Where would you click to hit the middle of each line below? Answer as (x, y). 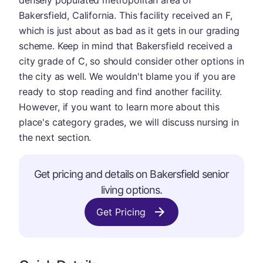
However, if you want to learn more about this (119, 107)
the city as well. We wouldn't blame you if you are (127, 76)
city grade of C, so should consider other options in (131, 61)
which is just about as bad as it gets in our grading (129, 31)
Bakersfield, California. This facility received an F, (126, 15)
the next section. (55, 137)
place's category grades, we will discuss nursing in (129, 122)
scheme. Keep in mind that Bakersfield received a (126, 46)
